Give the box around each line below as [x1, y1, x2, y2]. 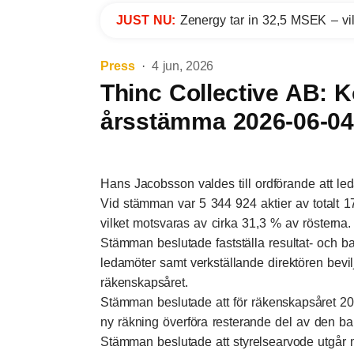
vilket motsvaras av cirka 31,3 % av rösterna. [100, 217, 351, 230]
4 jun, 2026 [152, 59, 213, 73]
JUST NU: [116, 13, 180, 27]
